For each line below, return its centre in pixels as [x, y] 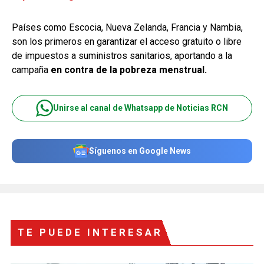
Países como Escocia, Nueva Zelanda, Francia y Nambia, [127, 27]
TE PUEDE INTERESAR [90, 232]
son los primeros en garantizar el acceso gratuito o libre [127, 41]
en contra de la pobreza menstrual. [129, 70]
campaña [31, 70]
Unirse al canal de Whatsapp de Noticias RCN [141, 108]
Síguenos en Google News [140, 151]
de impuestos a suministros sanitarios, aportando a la [122, 55]
